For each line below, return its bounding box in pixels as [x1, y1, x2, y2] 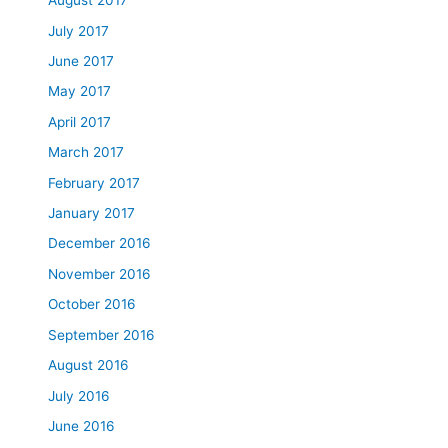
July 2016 [48, 387, 111, 404]
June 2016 [48, 417, 116, 434]
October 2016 [48, 296, 137, 313]
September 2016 [48, 326, 156, 343]
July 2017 [48, 22, 110, 39]
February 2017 [48, 174, 141, 191]
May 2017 [48, 83, 112, 100]
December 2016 [48, 235, 152, 252]
